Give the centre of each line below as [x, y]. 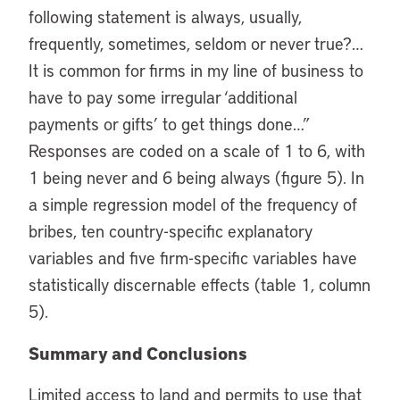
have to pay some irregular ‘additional [163, 97]
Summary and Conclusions [138, 353]
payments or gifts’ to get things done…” [169, 124]
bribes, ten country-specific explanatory [171, 231]
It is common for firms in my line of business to [196, 70]
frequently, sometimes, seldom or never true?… [196, 43]
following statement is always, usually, [165, 17]
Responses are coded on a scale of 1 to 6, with [197, 150]
